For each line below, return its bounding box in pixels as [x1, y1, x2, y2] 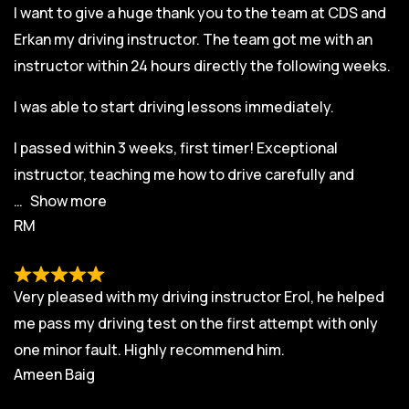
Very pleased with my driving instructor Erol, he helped [14, 286, 384, 307]
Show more [30, 190, 107, 211]
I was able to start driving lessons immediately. [14, 96, 334, 117]
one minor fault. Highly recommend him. [14, 339, 285, 360]
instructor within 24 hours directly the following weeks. [14, 55, 391, 76]
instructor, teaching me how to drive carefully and [14, 163, 354, 184]
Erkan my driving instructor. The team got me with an [14, 28, 372, 49]
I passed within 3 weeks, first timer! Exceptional [14, 137, 338, 158]
